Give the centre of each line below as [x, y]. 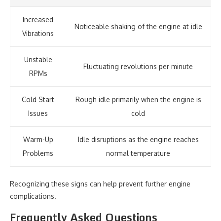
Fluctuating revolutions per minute [138, 66]
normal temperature [138, 153]
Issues [38, 113]
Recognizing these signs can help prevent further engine [100, 184]
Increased [38, 19]
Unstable [38, 59]
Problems [38, 153]
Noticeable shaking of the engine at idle [138, 26]
